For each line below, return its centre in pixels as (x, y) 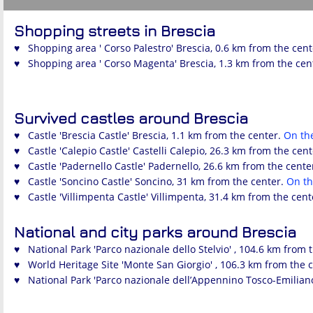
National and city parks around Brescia (155, 232)
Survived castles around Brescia (131, 118)
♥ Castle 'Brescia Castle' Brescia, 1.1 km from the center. (149, 135)
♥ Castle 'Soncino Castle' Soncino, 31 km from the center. (150, 181)
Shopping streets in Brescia (115, 31)
